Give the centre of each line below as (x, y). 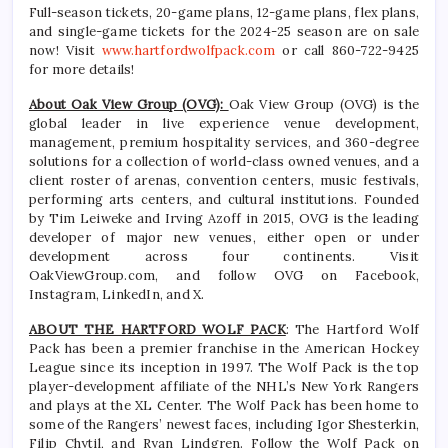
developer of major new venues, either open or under (224, 238)
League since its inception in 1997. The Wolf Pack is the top (224, 368)
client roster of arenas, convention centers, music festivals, (224, 181)
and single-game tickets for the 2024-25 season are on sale (224, 32)
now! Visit (65, 51)
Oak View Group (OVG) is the (323, 105)
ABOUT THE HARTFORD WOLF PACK (157, 330)
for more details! (82, 70)
